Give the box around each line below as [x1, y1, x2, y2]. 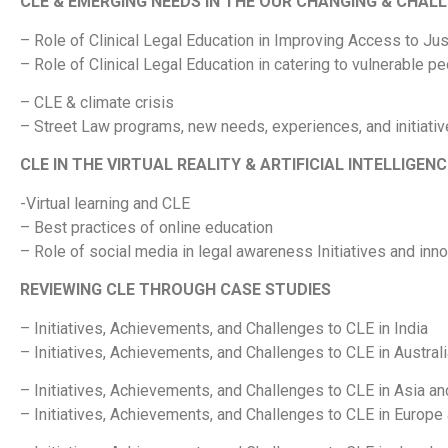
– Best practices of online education [20, 217, 273, 237]
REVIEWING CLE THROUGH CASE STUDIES [20, 280, 331, 300]
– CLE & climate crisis [20, 92, 174, 112]
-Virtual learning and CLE [20, 193, 190, 213]
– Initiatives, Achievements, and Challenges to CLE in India [20, 318, 428, 338]
